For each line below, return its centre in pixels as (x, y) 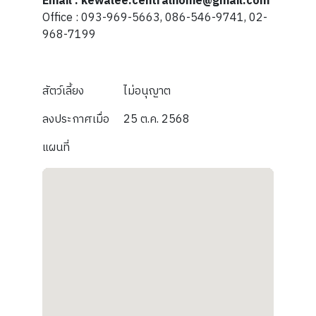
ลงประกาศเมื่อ (76, 120)
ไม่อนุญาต (147, 92)
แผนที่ (56, 148)
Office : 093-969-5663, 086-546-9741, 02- (155, 18)
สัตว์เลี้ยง (63, 92)
